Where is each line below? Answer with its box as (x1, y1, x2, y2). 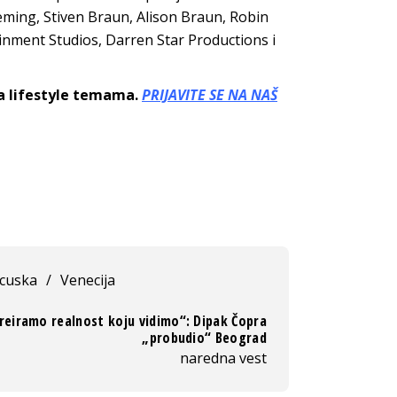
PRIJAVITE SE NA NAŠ (142, 84, 277, 105)
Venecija (59, 269, 115, 290)
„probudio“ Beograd (142, 327, 267, 347)
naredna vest (180, 347, 267, 368)
